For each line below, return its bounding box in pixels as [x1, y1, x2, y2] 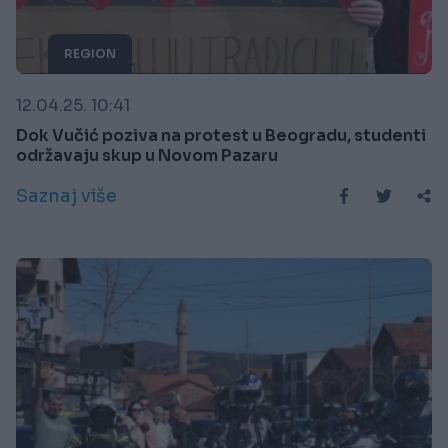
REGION [64, 46, 116, 62]
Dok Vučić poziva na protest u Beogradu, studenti [16, 125, 426, 147]
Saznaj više [16, 185, 117, 208]
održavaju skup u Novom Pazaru [16, 145, 278, 167]
